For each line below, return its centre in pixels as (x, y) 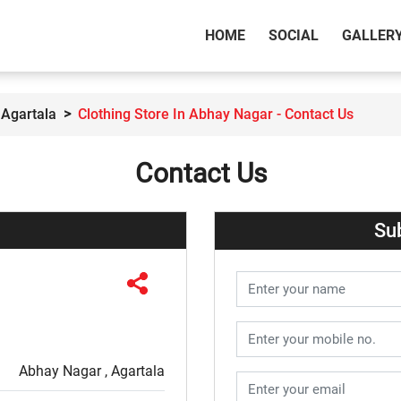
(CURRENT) (282, 35)
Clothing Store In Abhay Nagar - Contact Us (216, 115)
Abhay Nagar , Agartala (92, 371)
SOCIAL (294, 36)
